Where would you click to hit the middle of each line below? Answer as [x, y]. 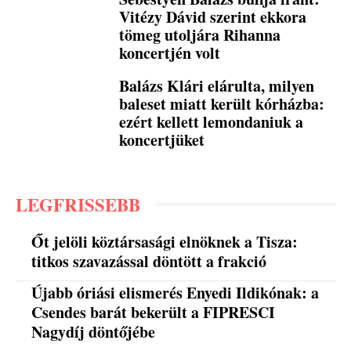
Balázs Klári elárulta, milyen [217, 85]
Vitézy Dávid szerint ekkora [213, 16]
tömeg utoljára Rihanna [200, 34]
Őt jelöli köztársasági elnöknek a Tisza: [165, 241]
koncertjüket [162, 139]
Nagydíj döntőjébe [94, 332]
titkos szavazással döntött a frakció [149, 261]
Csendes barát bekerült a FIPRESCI [154, 313]
